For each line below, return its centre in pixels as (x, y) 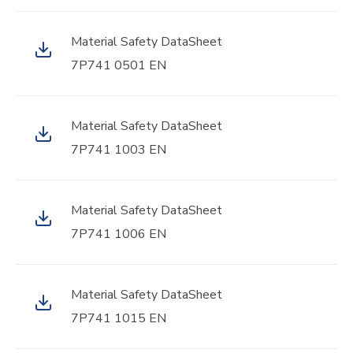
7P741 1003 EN (119, 150)
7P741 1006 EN (119, 234)
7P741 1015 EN (119, 318)
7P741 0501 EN (119, 65)
